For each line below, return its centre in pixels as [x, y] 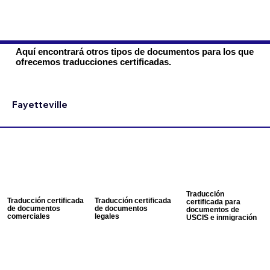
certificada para [213, 201]
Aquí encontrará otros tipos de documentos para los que [134, 51]
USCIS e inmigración [221, 217]
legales [107, 216]
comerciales [28, 216]
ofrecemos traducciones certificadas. [93, 61]
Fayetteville [39, 104]
